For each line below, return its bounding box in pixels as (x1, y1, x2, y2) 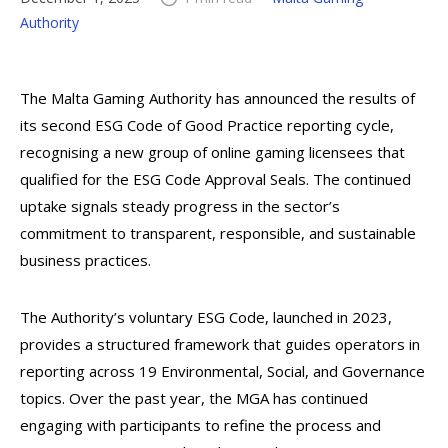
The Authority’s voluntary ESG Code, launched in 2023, (20, 307, 392, 327)
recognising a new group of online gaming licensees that (20, 142, 405, 162)
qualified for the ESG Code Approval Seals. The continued (20, 169, 411, 189)
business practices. (20, 250, 151, 270)
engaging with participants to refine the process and (20, 415, 381, 435)
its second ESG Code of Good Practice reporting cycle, (20, 115, 394, 135)
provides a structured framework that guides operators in (20, 334, 420, 354)
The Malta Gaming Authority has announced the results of (20, 88, 415, 108)
